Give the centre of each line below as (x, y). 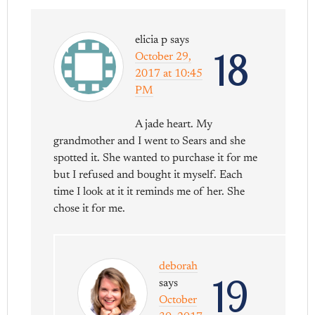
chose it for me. (90, 209)
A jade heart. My (174, 125)
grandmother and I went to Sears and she (150, 142)
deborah (179, 267)
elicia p (152, 40)
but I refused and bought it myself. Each (148, 175)
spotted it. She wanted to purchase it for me (156, 159)
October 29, (163, 57)
